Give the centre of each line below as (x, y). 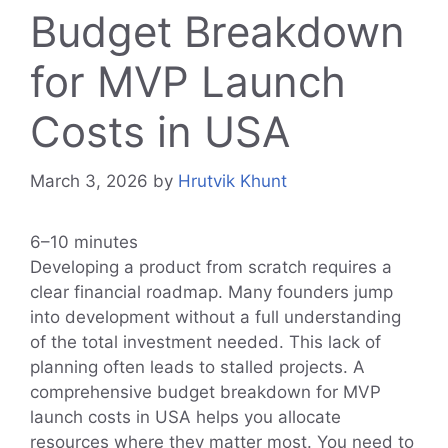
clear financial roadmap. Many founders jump (211, 291)
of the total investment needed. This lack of (205, 341)
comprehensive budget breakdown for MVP (205, 391)
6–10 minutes (84, 241)
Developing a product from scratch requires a (211, 266)
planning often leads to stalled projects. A (197, 366)
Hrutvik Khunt (232, 180)
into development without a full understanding (215, 316)
